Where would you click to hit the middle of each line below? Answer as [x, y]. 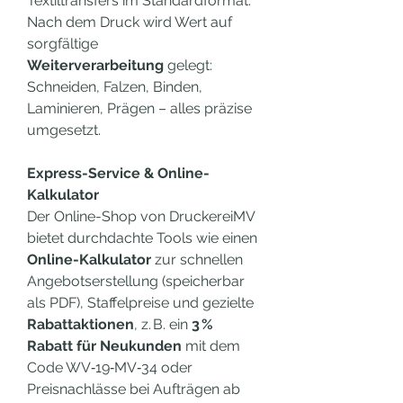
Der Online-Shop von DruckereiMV [141, 216]
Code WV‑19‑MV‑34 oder [110, 367]
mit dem [211, 346]
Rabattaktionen [81, 324]
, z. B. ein [163, 324]
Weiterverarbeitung [95, 65]
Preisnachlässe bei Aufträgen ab [134, 389]
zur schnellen [197, 260]
